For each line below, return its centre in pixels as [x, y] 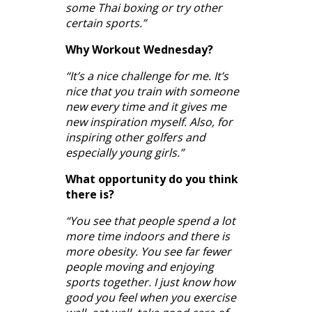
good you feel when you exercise [151, 297]
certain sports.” [106, 23]
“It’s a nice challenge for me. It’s [147, 76]
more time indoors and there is [148, 236]
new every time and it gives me [146, 106]
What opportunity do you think [152, 179]
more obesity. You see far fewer [148, 251]
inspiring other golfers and [135, 137]
